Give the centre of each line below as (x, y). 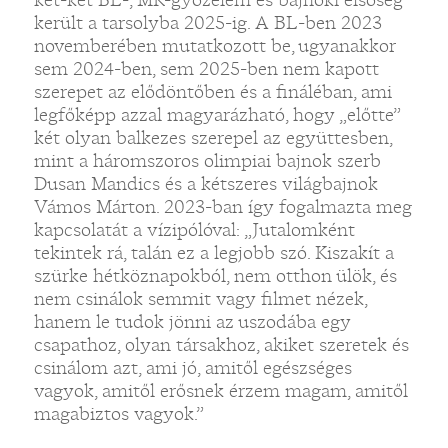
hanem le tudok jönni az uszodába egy (192, 321)
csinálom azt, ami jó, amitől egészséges (192, 367)
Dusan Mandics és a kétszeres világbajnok (205, 183)
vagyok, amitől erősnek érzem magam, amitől (220, 390)
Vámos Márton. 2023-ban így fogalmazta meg (222, 206)
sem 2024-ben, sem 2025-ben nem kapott (206, 68)
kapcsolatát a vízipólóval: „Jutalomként (194, 229)
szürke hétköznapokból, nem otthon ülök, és (215, 275)
